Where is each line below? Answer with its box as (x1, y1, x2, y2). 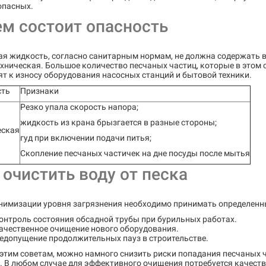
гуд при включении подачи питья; (20, 133, 151, 142)
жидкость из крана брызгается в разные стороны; (20, 118, 217, 127)
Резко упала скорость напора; (20, 102, 138, 112)
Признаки (20, 86, 59, 96)
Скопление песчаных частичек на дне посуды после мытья (20, 148, 250, 158)
